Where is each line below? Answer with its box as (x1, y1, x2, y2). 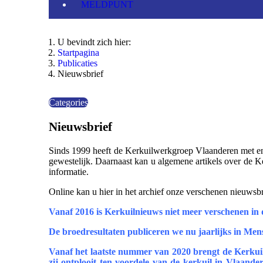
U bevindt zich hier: (58, 37, 136, 48)
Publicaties (58, 58, 97, 69)
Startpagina (58, 48, 99, 58)
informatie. (49, 167, 89, 177)
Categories (49, 97, 88, 108)
